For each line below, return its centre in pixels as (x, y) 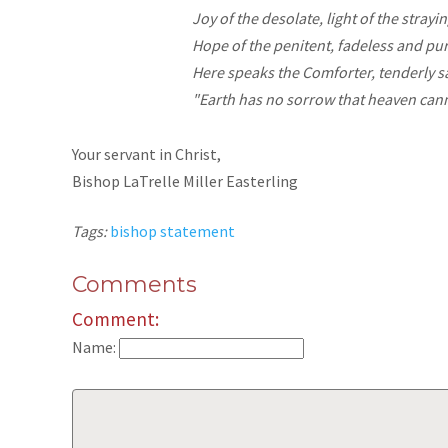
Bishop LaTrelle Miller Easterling (185, 181)
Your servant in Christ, (146, 154)
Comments (134, 285)
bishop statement (172, 231)
